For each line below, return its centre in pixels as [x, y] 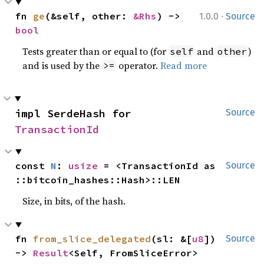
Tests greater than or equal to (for [96, 51]
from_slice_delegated [92, 239]
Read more [184, 65]
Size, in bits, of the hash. [74, 201]
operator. [138, 65]
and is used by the [62, 65]
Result [51, 253]
